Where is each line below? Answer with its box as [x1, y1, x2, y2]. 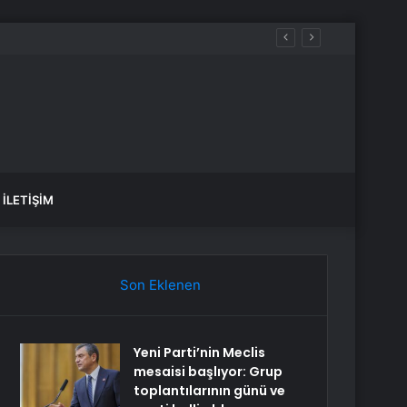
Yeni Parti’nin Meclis [134, 343, 266, 362]
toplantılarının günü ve [134, 382, 286, 400]
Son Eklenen [119, 276, 201, 293]
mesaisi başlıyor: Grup [134, 362, 283, 381]
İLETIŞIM [3, 193, 54, 207]
